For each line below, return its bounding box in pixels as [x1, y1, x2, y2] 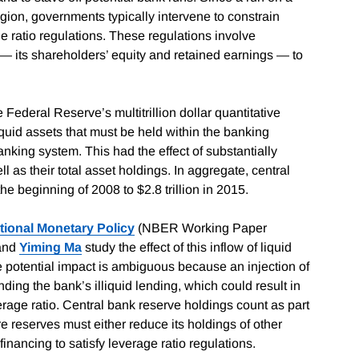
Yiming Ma [19, 240, 82, 254]
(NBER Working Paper [135, 220, 267, 235]
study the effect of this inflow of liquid [82, 240, 292, 254]
